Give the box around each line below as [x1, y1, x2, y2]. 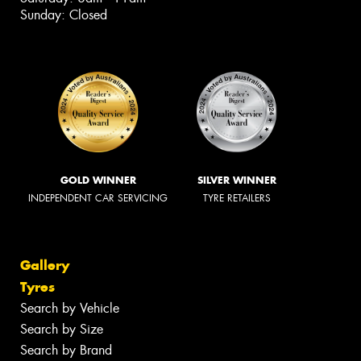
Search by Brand [20, 341, 112, 359]
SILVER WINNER [197, 174, 276, 187]
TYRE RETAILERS [203, 192, 271, 205]
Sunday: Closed [20, 6, 107, 24]
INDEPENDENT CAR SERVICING [28, 192, 168, 205]
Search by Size [20, 320, 103, 338]
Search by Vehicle [20, 299, 119, 317]
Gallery [20, 255, 69, 274]
